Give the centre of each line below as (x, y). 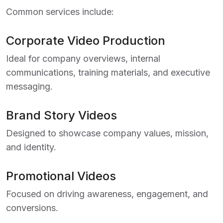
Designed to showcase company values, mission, (107, 133)
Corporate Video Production (86, 41)
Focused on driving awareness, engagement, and (107, 194)
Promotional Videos (61, 176)
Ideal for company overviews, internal (83, 58)
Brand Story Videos (61, 115)
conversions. (32, 208)
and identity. (31, 147)
